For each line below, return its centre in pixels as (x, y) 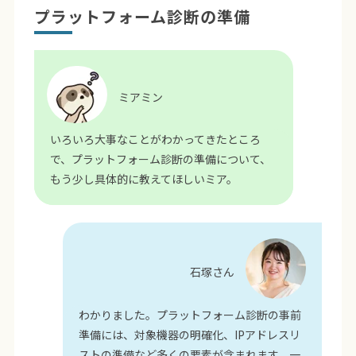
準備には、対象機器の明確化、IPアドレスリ (190, 335)
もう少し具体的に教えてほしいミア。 (143, 178)
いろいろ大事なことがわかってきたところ (155, 139)
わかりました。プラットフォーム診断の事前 (190, 315)
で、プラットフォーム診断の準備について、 (160, 159)
